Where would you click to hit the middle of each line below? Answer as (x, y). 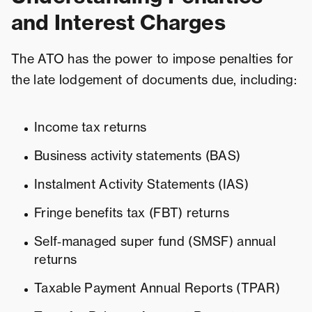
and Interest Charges (118, 23)
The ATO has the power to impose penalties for (153, 59)
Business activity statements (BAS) (138, 156)
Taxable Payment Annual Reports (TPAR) (157, 288)
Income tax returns (91, 127)
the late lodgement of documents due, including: (154, 80)
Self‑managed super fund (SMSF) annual (155, 242)
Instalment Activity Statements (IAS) (141, 185)
